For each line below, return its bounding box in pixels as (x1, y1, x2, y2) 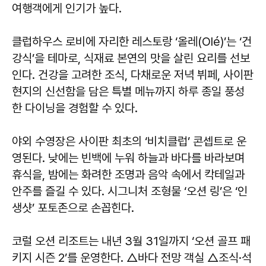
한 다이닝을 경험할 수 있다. (12, 100, 138, 115)
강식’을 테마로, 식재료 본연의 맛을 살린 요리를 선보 (12, 50, 250, 65)
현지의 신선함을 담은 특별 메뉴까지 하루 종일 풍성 (12, 84, 245, 99)
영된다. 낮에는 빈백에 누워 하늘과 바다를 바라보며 (12, 150, 245, 165)
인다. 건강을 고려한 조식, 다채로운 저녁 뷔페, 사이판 (12, 67, 254, 82)
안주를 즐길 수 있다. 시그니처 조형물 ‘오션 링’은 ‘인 (12, 183, 248, 198)
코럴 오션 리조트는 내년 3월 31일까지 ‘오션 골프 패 (12, 233, 251, 248)
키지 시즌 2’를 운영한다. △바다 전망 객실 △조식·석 (12, 250, 252, 265)
